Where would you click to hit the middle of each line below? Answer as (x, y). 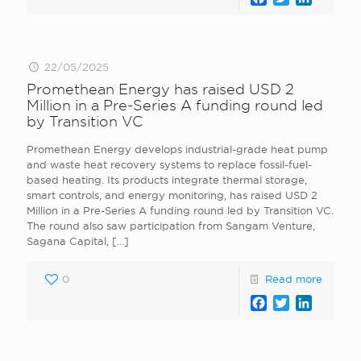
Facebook (298, 303)
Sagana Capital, (68, 241)
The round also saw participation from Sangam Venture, (171, 226)
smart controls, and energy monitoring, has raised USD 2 (172, 195)
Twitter (311, 303)
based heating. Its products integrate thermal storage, (167, 180)
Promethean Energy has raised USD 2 (160, 89)
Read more (294, 279)
